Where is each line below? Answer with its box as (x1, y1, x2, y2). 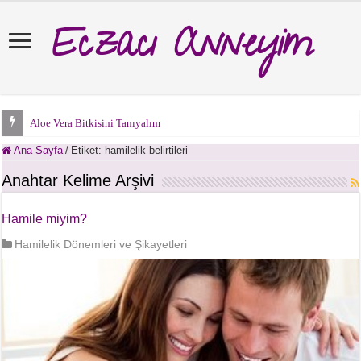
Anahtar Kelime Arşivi (2, 172, 155, 189)
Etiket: (71, 144, 106, 156)
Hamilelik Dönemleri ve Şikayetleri (15, 238, 188, 251)
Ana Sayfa (11, 144, 64, 156)
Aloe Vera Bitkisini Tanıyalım (30, 117, 161, 129)
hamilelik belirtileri (105, 144, 189, 156)
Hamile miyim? (2, 212, 88, 226)
